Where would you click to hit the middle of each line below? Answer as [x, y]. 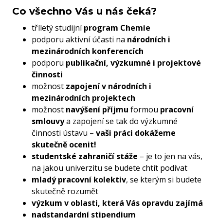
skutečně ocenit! [64, 145]
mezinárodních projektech [83, 98]
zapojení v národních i [109, 86]
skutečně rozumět [65, 191]
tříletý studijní [58, 28]
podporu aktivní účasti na [79, 40]
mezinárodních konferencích [88, 51]
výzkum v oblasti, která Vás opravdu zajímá [117, 203]
